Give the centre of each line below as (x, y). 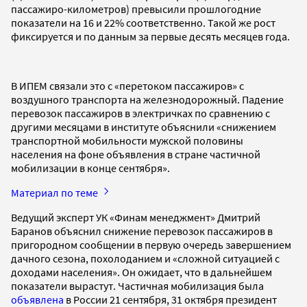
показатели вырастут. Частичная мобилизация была (137, 285)
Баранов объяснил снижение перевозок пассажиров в (142, 231)
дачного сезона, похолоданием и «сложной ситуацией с (145, 258)
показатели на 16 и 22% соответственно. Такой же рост (143, 22)
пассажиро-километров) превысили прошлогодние (136, 9)
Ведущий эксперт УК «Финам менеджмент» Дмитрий (136, 217)
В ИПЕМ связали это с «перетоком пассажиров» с (127, 85)
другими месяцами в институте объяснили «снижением (144, 126)
